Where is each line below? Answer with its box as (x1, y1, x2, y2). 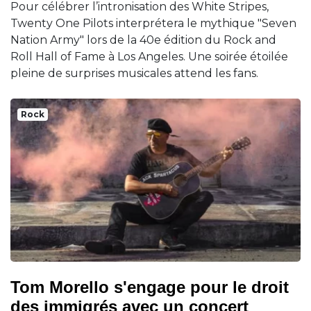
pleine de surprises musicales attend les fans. (10, 66, 258, 80)
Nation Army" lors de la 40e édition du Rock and (10, 33, 276, 47)
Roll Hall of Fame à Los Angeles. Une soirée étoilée (10, 49, 288, 63)
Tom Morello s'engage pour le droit (10, 277, 289, 296)
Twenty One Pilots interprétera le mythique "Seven (10, 16, 296, 30)
